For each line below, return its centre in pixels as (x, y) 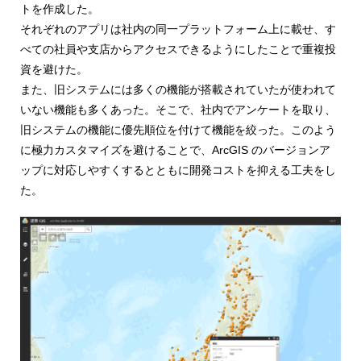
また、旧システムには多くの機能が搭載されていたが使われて (178, 90)
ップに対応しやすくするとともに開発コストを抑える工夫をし (178, 170)
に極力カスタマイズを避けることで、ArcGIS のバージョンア (175, 150)
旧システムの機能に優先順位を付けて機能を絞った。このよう (178, 130)
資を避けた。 (54, 70)
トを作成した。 (60, 9)
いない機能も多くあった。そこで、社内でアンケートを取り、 (178, 110)
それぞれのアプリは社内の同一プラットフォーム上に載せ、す (178, 29)
